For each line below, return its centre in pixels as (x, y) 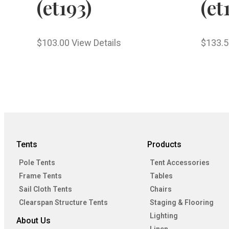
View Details (96, 43)
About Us (33, 221)
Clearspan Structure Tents (63, 203)
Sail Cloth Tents (45, 189)
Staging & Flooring (182, 203)
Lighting (164, 216)
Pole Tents (37, 163)
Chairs (161, 189)
